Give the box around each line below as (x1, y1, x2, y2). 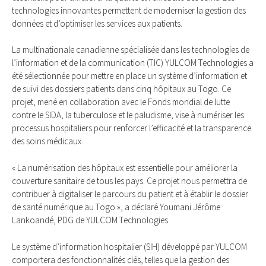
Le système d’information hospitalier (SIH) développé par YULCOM (12, 241, 247, 253)
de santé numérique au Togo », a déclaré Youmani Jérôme (12, 201, 220, 213)
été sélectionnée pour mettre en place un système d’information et (12, 70, 247, 82)
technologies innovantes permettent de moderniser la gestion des (12, 4, 246, 16)
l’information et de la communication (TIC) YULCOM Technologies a (12, 57, 254, 69)
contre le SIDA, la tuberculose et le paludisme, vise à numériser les (12, 109, 244, 121)
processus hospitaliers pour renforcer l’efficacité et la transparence (12, 122, 251, 134)
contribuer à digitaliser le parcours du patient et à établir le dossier (12, 188, 248, 200)
